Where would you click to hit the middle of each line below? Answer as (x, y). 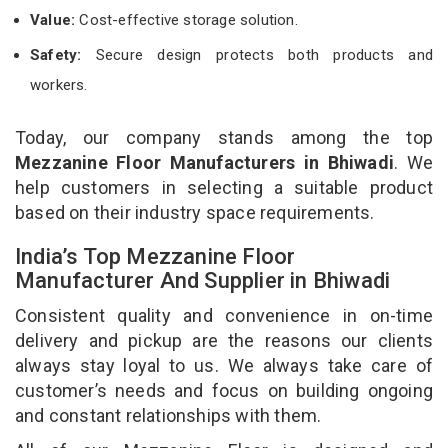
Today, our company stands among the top (224, 137)
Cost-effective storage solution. (188, 19)
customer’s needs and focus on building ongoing (224, 390)
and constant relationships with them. (170, 415)
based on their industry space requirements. (195, 212)
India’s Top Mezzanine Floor (155, 256)
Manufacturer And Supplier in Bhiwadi (205, 280)
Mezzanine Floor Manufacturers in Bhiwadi (204, 162)
